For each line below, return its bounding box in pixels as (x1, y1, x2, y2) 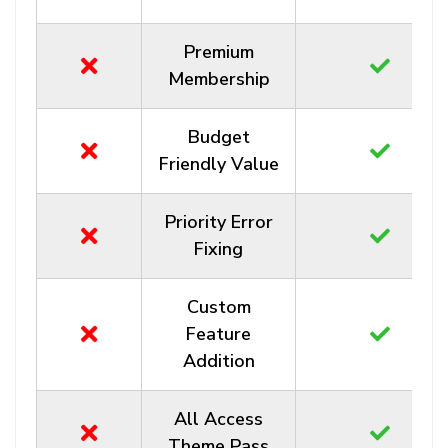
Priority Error (164, 210, 273, 234)
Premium (183, 40, 254, 64)
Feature (186, 322, 251, 346)
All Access (174, 407, 263, 431)
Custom (186, 295, 251, 319)
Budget (187, 125, 250, 149)
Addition (182, 349, 255, 373)
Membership (167, 67, 270, 91)
